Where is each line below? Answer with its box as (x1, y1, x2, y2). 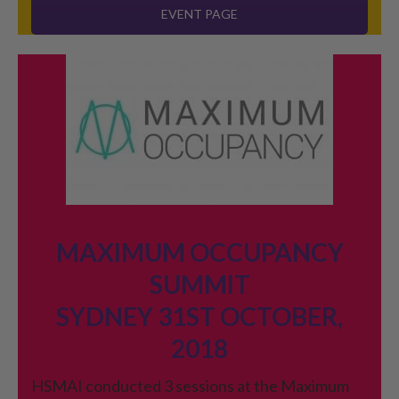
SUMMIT (149, 268, 250, 299)
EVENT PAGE (161, 5, 238, 21)
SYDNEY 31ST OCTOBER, (56, 300, 343, 331)
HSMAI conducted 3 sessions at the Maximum (31, 375, 349, 395)
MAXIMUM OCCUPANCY (55, 236, 344, 267)
